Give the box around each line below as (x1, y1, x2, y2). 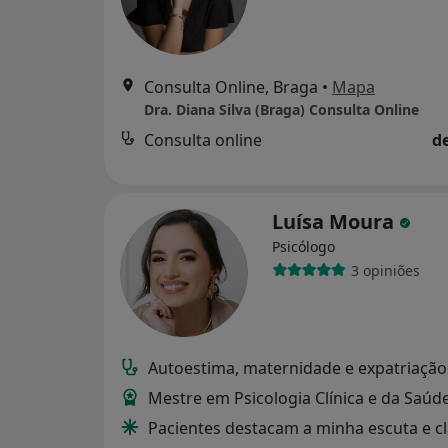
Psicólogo (272, 237, 335, 257)
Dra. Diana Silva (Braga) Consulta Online (144, 100, 419, 120)
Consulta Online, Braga (144, 76, 318, 99)
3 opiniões (350, 260, 420, 280)
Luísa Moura (272, 208, 399, 236)
